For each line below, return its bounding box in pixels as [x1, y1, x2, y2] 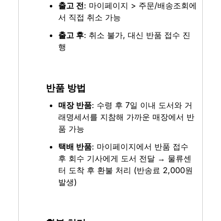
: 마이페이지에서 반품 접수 [92, 141, 189, 151]
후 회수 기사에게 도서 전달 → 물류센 [58, 153, 192, 163]
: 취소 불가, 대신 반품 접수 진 [84, 30, 191, 40]
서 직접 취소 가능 [58, 12, 121, 23]
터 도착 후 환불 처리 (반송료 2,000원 [58, 165, 193, 175]
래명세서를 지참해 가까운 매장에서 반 [58, 111, 195, 122]
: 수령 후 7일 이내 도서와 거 [92, 100, 193, 110]
